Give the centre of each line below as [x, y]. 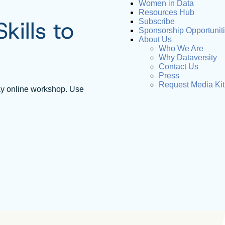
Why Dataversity [188, 58]
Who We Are [181, 48]
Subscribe [157, 21]
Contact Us [179, 67]
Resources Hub [166, 12]
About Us [155, 39]
